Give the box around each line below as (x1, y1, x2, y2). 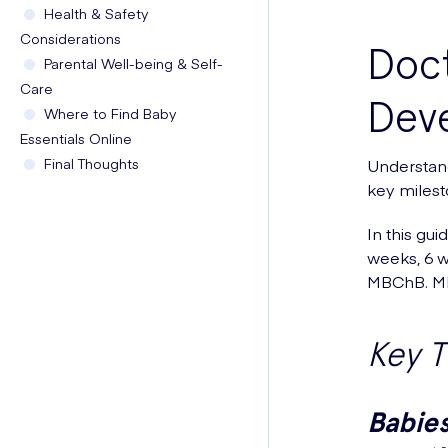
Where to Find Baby (44, 103, 176, 123)
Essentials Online (20, 128, 132, 148)
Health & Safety (44, 3, 148, 23)
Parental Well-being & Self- (44, 53, 223, 73)
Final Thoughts (44, 153, 139, 173)
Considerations (20, 28, 121, 48)
